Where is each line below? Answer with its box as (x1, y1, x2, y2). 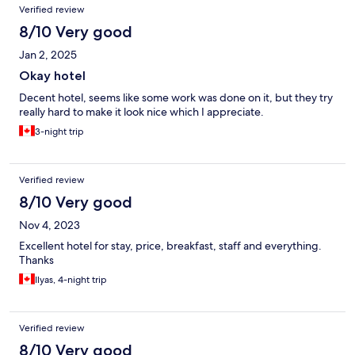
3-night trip (35, 125, 84, 139)
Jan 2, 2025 (19, 48, 77, 63)
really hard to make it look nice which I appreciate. (19, 105, 264, 120)
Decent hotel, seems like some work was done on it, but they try (19, 90, 333, 105)
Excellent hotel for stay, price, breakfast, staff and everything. (19, 239, 322, 254)
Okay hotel (19, 68, 86, 84)
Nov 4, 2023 (19, 218, 80, 233)
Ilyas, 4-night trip (35, 273, 107, 287)
